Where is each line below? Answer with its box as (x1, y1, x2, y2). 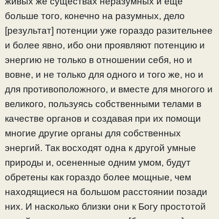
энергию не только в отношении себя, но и (5, 54, 192, 65)
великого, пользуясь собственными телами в (5, 98, 201, 109)
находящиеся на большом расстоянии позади (5, 186, 207, 197)
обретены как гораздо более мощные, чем (5, 172, 191, 182)
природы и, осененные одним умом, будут (5, 157, 191, 168)
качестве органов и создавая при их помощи (5, 113, 201, 124)
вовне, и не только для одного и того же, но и (5, 69, 203, 80)
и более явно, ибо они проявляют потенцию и (5, 40, 205, 50)
